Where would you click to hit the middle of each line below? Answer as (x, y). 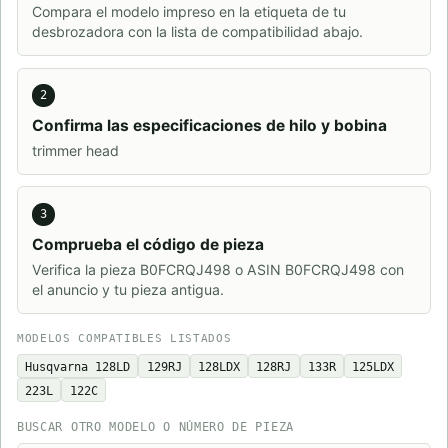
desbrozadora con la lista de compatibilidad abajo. (197, 31)
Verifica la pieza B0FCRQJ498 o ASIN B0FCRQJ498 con (217, 269)
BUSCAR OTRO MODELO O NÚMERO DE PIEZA (155, 427)
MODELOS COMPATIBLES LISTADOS (124, 339)
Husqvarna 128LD (78, 366)
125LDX (373, 366)
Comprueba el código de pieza (147, 244)
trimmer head (75, 150)
